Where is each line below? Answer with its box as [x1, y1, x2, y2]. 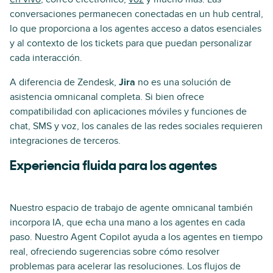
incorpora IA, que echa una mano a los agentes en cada [10, 216, 245, 229]
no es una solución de [135, 76, 231, 89]
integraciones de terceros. [10, 135, 121, 147]
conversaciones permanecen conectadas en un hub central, [10, 8, 263, 21]
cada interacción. [10, 52, 82, 65]
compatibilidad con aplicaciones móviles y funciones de [10, 105, 247, 118]
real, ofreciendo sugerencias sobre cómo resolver [10, 246, 219, 258]
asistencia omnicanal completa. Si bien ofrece [10, 91, 204, 104]
